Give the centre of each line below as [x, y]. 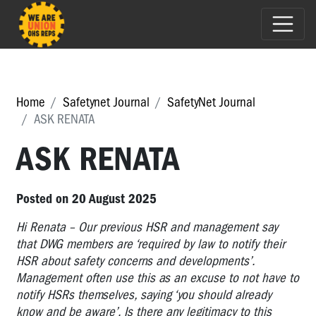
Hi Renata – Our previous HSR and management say [147, 227]
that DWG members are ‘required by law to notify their [151, 244]
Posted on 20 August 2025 [86, 199]
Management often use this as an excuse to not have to [158, 278]
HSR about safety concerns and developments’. [135, 261]
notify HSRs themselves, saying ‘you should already [144, 294]
